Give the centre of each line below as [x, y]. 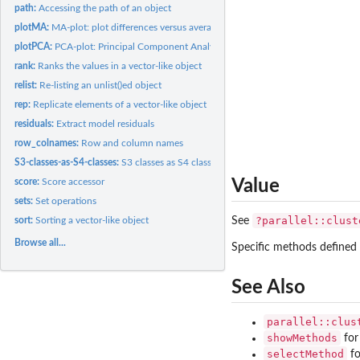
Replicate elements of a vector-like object [120, 104]
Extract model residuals [106, 123]
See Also [268, 287]
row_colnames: [48, 143]
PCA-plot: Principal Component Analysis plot [150, 46]
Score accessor [74, 181]
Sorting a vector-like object [92, 220]
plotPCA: [35, 46]
